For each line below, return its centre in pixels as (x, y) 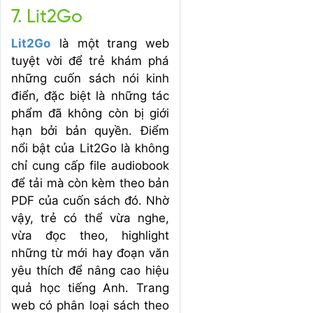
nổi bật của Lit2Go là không (90, 148)
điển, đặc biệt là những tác (90, 95)
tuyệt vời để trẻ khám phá (90, 60)
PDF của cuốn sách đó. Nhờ (90, 200)
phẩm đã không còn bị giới (90, 113)
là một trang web (110, 43)
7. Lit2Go (47, 17)
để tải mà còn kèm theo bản (90, 183)
